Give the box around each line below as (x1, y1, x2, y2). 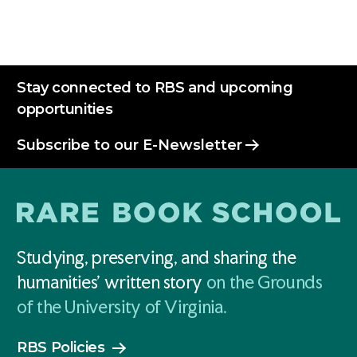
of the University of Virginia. (17, 296, 227, 318)
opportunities (17, 100, 113, 118)
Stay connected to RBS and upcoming (17, 78, 293, 96)
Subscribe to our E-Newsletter (17, 135, 242, 154)
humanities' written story (17, 272, 206, 293)
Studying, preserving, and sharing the (17, 247, 296, 269)
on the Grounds (206, 272, 323, 293)
